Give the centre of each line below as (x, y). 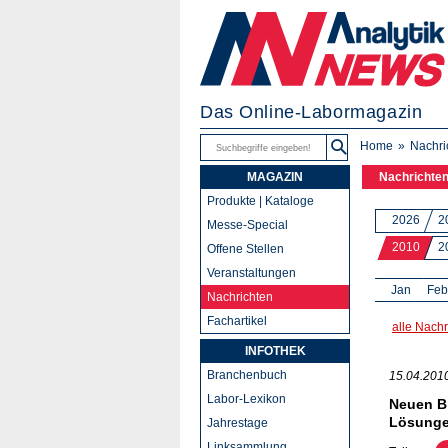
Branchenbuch (247, 375)
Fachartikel (237, 321)
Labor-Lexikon (246, 399)
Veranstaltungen (251, 273)
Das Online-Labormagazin (311, 112)
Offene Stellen (245, 249)
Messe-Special (247, 225)
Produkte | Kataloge (260, 201)
